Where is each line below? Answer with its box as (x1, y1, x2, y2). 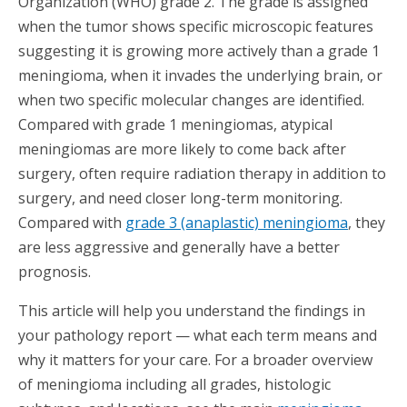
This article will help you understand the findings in (18, 301, 365, 321)
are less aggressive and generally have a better (18, 237, 340, 257)
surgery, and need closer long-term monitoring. (18, 188, 342, 208)
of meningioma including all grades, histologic (18, 374, 331, 394)
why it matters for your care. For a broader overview (18, 350, 372, 370)
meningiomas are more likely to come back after (18, 139, 346, 159)
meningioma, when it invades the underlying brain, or (18, 65, 382, 85)
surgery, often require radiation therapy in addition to (18, 164, 386, 184)
